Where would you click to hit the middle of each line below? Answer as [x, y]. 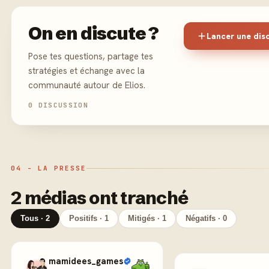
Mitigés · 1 [147, 219]
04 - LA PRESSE [49, 168]
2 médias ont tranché [99, 198]
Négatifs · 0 [206, 219]
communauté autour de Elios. [87, 85]
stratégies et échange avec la [86, 71]
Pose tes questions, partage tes [91, 56]
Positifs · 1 [89, 219]
